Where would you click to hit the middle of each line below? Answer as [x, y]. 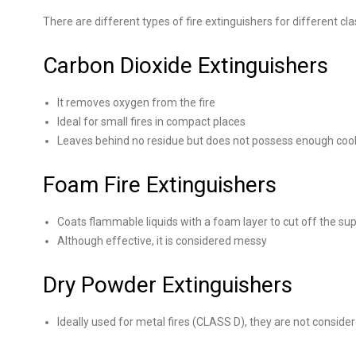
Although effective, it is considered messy [162, 241]
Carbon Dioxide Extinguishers [186, 66]
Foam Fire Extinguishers [160, 185]
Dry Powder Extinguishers [170, 285]
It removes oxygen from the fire [136, 103]
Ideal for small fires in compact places [151, 122]
